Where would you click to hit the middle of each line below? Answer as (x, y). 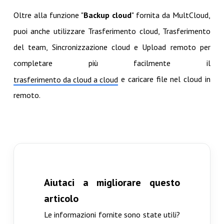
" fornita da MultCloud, (171, 15)
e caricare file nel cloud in (164, 79)
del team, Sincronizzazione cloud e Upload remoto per (112, 47)
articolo (61, 199)
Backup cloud (107, 15)
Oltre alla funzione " (48, 15)
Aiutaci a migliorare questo (112, 183)
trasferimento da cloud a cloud (65, 80)
